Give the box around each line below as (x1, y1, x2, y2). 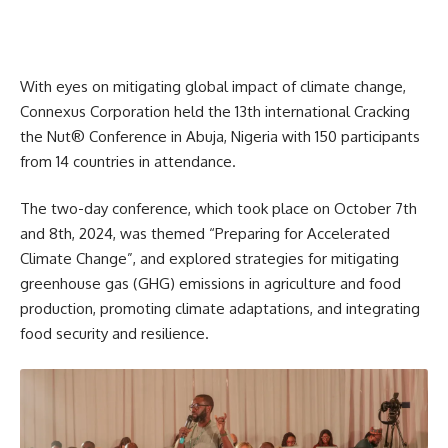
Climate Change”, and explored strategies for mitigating (20, 249, 399, 268)
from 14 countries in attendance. (20, 151, 236, 171)
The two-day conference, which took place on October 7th (20, 199, 417, 218)
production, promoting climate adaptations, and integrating (20, 299, 420, 318)
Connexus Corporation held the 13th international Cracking (20, 101, 410, 121)
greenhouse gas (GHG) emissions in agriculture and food (20, 274, 401, 293)
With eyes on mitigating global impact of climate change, (20, 76, 406, 96)
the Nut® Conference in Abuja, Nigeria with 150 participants (20, 126, 420, 146)
